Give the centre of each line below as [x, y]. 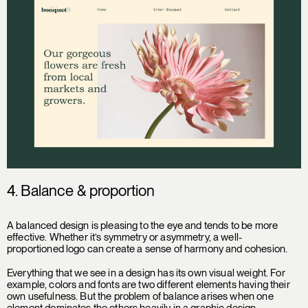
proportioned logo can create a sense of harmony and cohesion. [147, 249]
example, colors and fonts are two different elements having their [148, 284]
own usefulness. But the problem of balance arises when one [140, 296]
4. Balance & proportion [81, 190]
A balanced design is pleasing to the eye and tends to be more [143, 225]
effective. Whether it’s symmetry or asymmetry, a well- [125, 237]
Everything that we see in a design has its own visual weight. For [146, 273]
